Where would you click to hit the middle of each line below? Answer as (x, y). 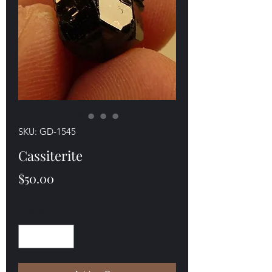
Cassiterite (50, 156)
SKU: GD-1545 (47, 132)
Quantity (36, 211)
